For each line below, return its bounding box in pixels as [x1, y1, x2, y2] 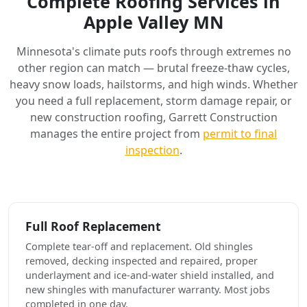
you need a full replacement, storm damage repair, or [15, 93, 292, 109]
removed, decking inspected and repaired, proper [25, 254, 258, 268]
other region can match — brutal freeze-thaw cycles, [17, 60, 290, 76]
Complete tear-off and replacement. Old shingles [25, 240, 253, 254]
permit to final [203, 126, 277, 142]
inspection [125, 143, 180, 158]
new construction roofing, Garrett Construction [29, 110, 278, 125]
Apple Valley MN [83, 10, 224, 34]
